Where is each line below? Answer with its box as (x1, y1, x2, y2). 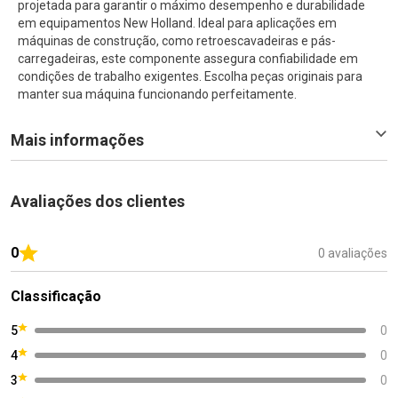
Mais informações (11, 130, 144, 149)
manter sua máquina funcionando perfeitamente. (18, 86, 297, 101)
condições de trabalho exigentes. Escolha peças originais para (18, 68, 362, 84)
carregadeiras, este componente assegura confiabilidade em (18, 51, 358, 66)
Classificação (11, 287, 101, 305)
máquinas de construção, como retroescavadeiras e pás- (18, 33, 336, 48)
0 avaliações (318, 245, 387, 260)
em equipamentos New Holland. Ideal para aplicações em (18, 15, 337, 30)
